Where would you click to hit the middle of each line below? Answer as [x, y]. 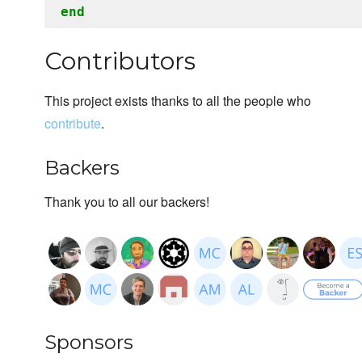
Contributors [120, 61]
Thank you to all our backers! [127, 202]
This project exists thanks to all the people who [178, 101]
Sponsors [89, 343]
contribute [73, 124]
